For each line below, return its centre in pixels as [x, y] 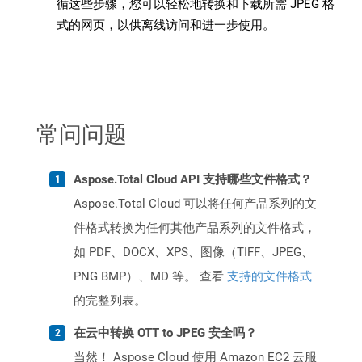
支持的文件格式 [269, 277]
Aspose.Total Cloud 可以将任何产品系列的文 [195, 204]
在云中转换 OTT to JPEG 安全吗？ [165, 333]
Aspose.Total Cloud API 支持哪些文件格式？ [193, 180]
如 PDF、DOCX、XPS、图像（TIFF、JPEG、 [194, 253]
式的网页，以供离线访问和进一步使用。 [166, 25]
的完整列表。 [110, 301]
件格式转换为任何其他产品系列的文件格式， [195, 228]
